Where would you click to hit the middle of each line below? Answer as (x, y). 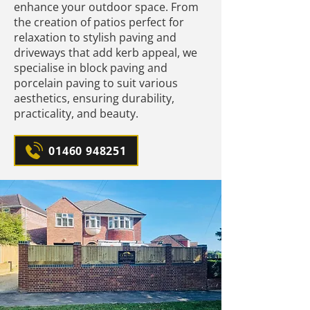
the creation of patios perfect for (99, 22)
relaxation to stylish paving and (95, 37)
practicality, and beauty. (76, 113)
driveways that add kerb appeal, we (106, 53)
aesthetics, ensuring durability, (94, 98)
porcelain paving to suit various (96, 83)
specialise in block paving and (91, 68)
